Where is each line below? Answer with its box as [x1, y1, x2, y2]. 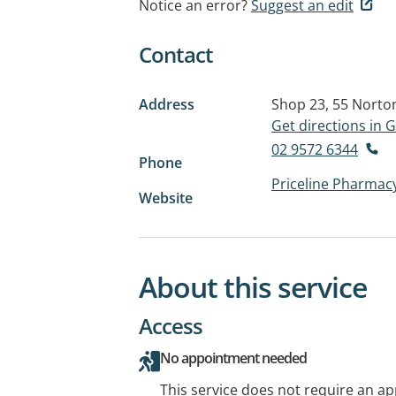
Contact [139, 40, 213, 69]
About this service [139, 267, 367, 306]
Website [139, 187, 193, 208]
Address [139, 95, 194, 114]
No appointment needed [160, 347, 307, 368]
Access [139, 310, 202, 340]
